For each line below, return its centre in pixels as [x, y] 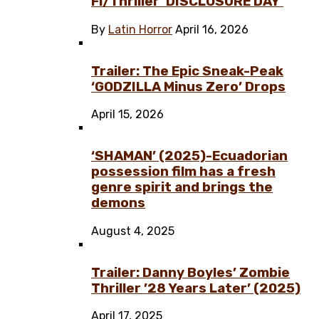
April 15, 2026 [127, 115]
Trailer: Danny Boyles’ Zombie [190, 272]
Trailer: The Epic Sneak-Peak [187, 71]
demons [118, 203]
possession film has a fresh [183, 172]
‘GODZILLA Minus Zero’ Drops [188, 87]
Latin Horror [140, 30]
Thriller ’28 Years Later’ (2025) [196, 288]
